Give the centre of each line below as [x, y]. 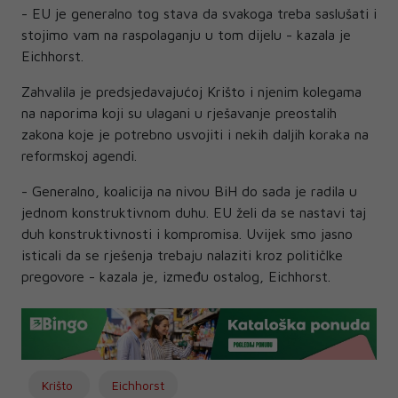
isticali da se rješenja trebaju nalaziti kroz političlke [182, 255]
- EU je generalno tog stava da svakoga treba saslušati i [199, 14]
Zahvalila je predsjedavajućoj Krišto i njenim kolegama [191, 92]
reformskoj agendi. [79, 156]
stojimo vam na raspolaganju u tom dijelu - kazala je [186, 35]
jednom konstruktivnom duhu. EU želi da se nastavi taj [194, 213]
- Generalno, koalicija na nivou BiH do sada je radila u [189, 191]
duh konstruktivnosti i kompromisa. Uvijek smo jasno [187, 234]
